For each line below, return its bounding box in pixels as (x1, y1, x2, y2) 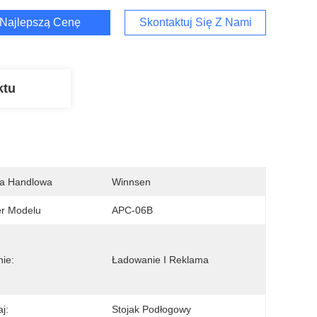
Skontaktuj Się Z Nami (139, 16, 252, 28)
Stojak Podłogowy (112, 304, 191, 315)
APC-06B (112, 204, 153, 216)
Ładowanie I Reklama (112, 254, 209, 265)
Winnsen (112, 176, 151, 188)
